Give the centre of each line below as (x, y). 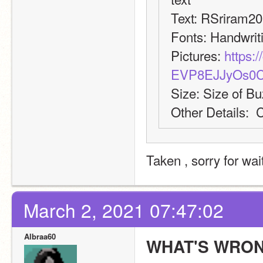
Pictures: (198, 55)
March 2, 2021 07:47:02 (124, 210)
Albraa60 (40, 236)
